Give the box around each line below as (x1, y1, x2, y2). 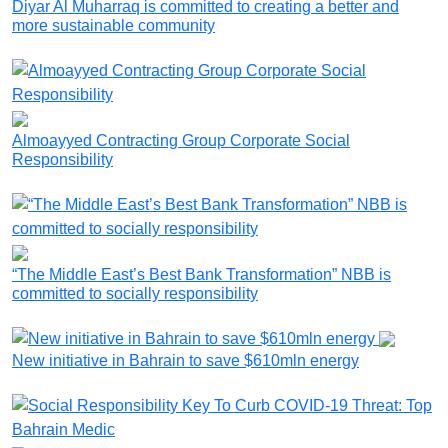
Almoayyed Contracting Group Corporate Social (12, 131, 350, 149)
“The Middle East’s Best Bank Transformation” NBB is (12, 265, 391, 283)
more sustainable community (12, 16, 215, 34)
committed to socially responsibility (12, 284, 258, 302)
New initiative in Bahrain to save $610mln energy (12, 352, 359, 370)
